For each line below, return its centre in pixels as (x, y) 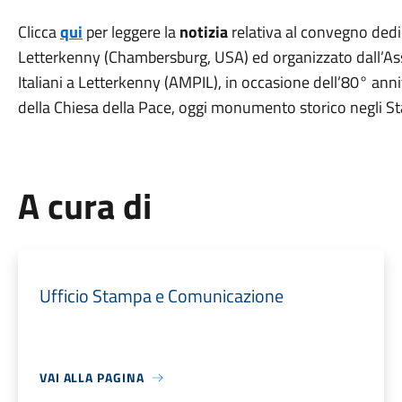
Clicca (39, 32)
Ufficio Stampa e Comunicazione (161, 296)
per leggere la (132, 32)
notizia (205, 32)
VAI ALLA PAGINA (92, 377)
